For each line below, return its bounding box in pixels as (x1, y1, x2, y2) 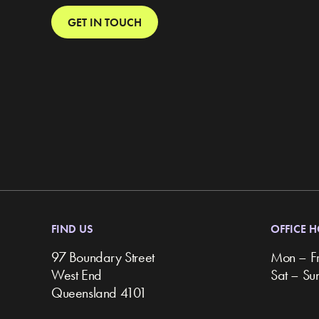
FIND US (51, 221, 93, 236)
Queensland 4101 (51, 283, 147, 302)
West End (51, 265, 102, 284)
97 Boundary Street (51, 247, 155, 266)
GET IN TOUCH (68, 14, 142, 30)
